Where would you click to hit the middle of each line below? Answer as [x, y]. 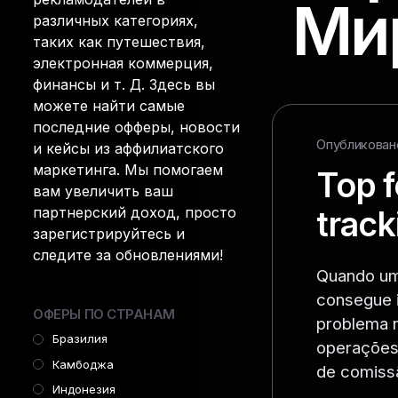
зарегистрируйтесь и [109, 234]
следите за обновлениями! [128, 255]
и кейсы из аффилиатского [129, 149]
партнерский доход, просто [135, 213]
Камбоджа [83, 364]
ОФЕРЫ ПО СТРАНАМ [104, 315]
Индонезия [84, 389]
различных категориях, [116, 21]
